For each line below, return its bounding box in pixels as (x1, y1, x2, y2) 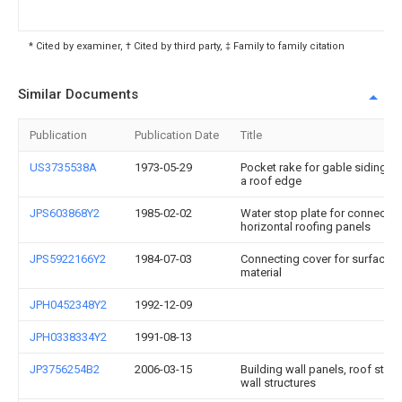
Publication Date (135, 128, 219, 142)
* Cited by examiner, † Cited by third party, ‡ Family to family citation (29, 40, 345, 52)
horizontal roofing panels (240, 220, 371, 233)
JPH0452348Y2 (30, 298, 107, 311)
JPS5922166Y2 (30, 252, 106, 266)
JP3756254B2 (30, 363, 100, 376)
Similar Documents (18, 86, 138, 102)
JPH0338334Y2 (30, 330, 107, 344)
